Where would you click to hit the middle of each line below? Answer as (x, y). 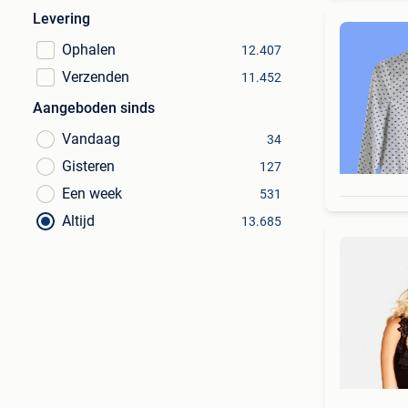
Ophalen (89, 50)
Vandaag (91, 139)
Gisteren (88, 166)
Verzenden (96, 77)
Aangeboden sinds (94, 108)
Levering (61, 19)
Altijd (78, 221)
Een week (92, 194)
